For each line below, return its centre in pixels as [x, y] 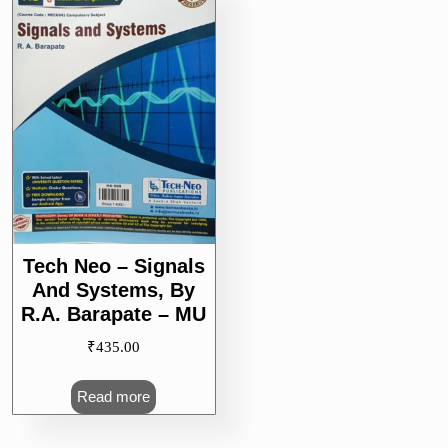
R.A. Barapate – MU [114, 313]
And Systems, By [114, 289]
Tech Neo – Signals [113, 265]
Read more [114, 397]
